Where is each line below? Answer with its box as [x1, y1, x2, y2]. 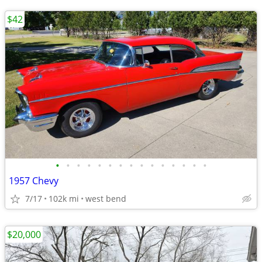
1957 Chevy [9, 174, 58, 187]
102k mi [49, 193, 79, 204]
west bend [85, 193, 126, 204]
